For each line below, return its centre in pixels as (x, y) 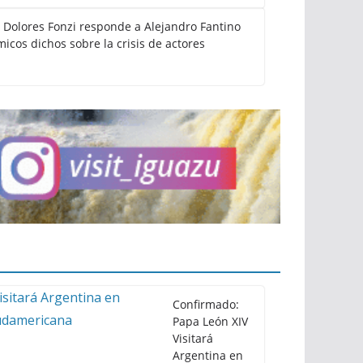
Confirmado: (206, 304)
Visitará (193, 338)
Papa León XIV (210, 321)
